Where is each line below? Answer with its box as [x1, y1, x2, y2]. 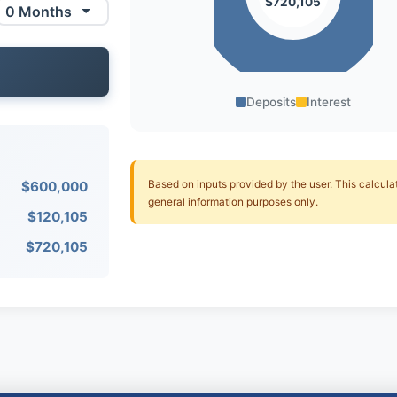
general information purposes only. [148, 195, 319, 208]
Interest [306, 95, 351, 109]
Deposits [245, 95, 296, 109]
